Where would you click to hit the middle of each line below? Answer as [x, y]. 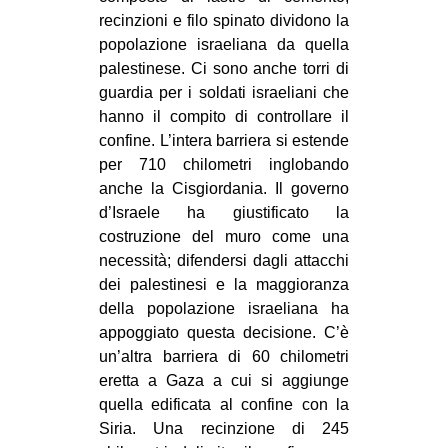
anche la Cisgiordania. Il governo [224, 188]
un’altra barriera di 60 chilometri [224, 356]
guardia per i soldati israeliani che [224, 92]
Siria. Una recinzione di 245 [224, 428]
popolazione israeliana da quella [224, 44]
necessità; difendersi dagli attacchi [224, 260]
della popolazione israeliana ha [224, 308]
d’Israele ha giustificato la [224, 212]
